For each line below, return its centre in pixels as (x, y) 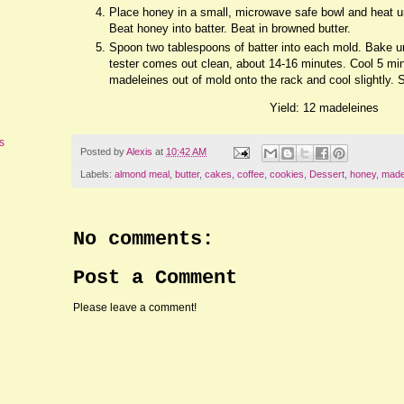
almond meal (142, 174)
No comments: (143, 239)
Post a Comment (155, 278)
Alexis (139, 152)
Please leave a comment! (135, 307)
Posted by (103, 152)
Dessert (327, 174)
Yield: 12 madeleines (324, 108)
